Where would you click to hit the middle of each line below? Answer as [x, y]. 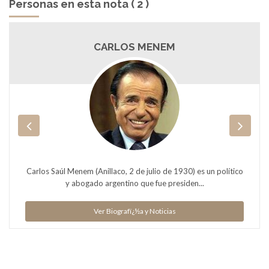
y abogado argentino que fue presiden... [134, 183]
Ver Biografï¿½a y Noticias [134, 211]
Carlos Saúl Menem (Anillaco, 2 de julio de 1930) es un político [134, 171]
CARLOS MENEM [134, 47]
